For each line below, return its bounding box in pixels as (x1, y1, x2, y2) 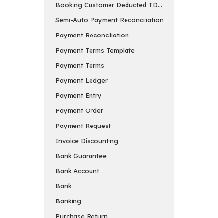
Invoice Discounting (55, 136, 118, 145)
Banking (55, 197, 81, 205)
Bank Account (55, 166, 99, 175)
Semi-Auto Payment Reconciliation (55, 16, 163, 24)
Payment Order (55, 106, 103, 114)
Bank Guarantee (55, 151, 107, 160)
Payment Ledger (55, 76, 108, 84)
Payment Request (55, 121, 111, 129)
